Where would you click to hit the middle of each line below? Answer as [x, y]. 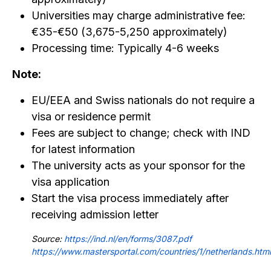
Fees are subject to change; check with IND [141, 133]
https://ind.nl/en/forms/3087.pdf [127, 239]
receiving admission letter [95, 214]
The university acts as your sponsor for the [138, 165]
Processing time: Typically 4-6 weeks [125, 48]
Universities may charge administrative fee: [139, 15]
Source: [47, 239]
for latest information [83, 149]
